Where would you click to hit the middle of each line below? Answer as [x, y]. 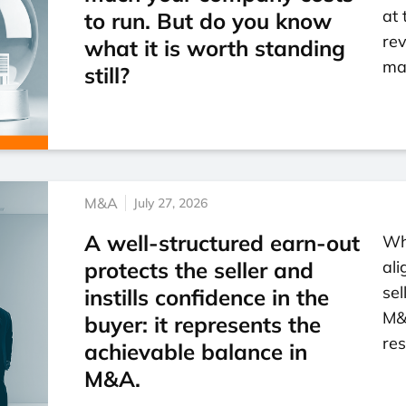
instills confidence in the [207, 297]
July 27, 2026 [170, 203]
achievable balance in [196, 351]
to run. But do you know [208, 20]
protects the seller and [199, 270]
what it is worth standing [215, 48]
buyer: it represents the [203, 324]
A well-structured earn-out [222, 242]
